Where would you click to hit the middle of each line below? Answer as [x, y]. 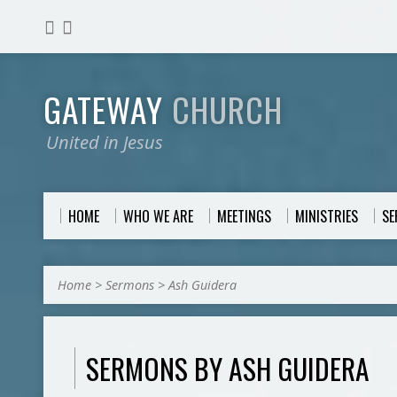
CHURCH [227, 109]
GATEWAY [108, 109]
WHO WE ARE [158, 216]
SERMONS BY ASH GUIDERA [228, 368]
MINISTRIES [327, 216]
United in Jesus [105, 142]
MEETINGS [244, 216]
